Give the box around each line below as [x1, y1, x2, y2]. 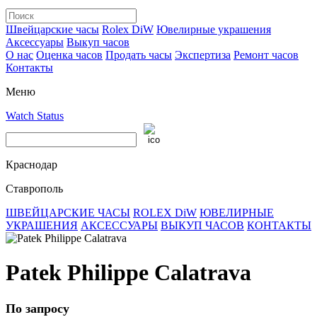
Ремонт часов [234, 49, 299, 61]
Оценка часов [36, 49, 103, 61]
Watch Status [6, 110, 64, 122]
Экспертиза [175, 49, 231, 61]
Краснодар [6, 158, 57, 171]
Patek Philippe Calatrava [6, 260, 251, 286]
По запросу [6, 301, 69, 316]
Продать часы [105, 49, 172, 61]
